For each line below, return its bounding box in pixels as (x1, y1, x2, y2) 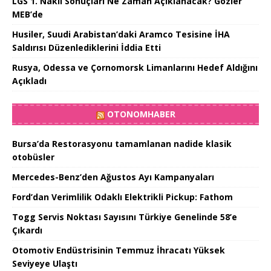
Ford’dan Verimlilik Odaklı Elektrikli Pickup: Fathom (12, 191, 233, 203)
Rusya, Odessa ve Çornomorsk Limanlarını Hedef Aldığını (12, 62, 258, 74)
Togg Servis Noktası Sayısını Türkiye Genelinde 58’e (12, 211, 237, 223)
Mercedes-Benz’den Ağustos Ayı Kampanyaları (12, 171, 214, 183)
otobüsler (12, 151, 54, 163)
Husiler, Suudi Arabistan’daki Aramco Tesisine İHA (12, 28, 230, 41)
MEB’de (12, 8, 43, 21)
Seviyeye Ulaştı (12, 258, 77, 270)
